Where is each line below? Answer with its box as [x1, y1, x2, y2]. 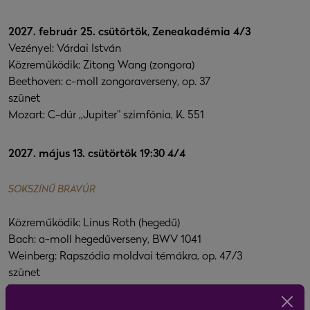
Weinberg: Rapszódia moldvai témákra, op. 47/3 [8, 251, 242, 263]
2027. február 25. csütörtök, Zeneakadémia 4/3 [8, 27, 250, 39]
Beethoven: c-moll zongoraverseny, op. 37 [8, 77, 211, 89]
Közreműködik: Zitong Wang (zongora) [8, 60, 194, 72]
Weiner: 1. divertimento [8, 284, 119, 296]
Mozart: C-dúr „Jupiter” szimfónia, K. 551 [8, 110, 204, 122]
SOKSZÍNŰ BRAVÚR [8, 185, 95, 196]
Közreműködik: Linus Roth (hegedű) [8, 218, 180, 230]
